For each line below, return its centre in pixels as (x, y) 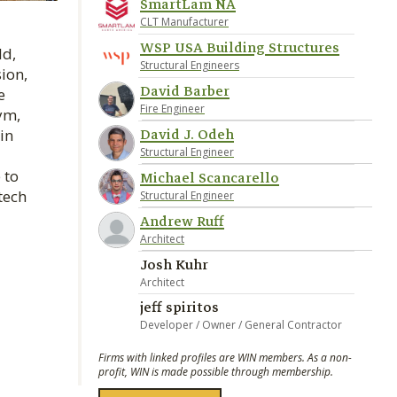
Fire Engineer (172, 109)
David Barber (185, 91)
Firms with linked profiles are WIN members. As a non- (225, 358)
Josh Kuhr (174, 265)
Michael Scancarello (210, 178)
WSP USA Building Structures (240, 48)
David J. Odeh (187, 135)
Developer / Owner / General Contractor (241, 325)
